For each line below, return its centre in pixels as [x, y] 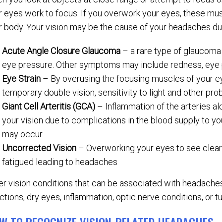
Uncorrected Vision [40, 148]
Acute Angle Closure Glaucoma [62, 51]
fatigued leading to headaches [60, 162]
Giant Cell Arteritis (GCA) [50, 107]
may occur [23, 134]
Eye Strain [23, 79]
